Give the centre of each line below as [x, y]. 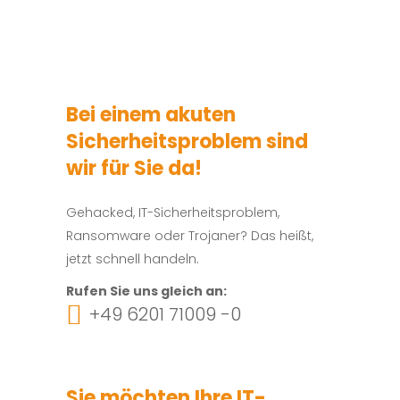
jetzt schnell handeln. [133, 258]
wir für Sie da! [134, 168]
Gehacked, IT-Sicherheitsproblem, [173, 212]
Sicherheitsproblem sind [187, 141]
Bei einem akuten [151, 114]
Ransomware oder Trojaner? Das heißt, [190, 235]
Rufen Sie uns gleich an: [146, 291]
